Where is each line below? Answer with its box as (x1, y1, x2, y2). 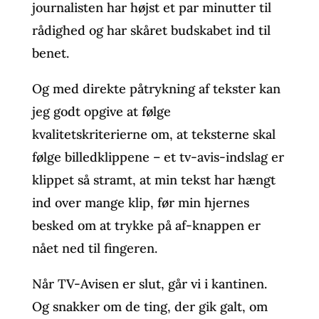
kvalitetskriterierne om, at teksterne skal (31, 125, 276, 142)
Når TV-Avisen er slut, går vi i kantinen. (31, 275, 267, 292)
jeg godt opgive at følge (31, 103, 171, 120)
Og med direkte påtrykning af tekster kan (31, 80, 281, 97)
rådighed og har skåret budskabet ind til (31, 21, 271, 38)
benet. (31, 44, 69, 61)
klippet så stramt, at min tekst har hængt (31, 171, 276, 188)
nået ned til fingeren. (31, 239, 157, 256)
